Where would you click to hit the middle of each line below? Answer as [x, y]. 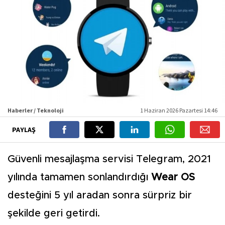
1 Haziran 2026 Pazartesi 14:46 [179, 110]
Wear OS [172, 178]
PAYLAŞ [24, 130]
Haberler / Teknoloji [36, 110]
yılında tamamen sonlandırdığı [78, 178]
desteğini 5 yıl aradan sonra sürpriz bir [100, 196]
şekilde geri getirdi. [54, 214]
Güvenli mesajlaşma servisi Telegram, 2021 [109, 159]
